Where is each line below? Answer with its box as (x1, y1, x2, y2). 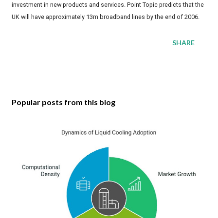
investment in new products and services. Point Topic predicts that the (12, 1, 204, 9)
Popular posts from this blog (12, 97, 115, 107)
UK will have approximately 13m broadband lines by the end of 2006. (12, 13, 200, 21)
